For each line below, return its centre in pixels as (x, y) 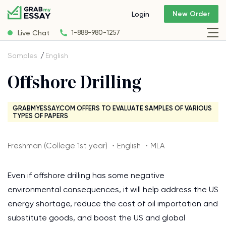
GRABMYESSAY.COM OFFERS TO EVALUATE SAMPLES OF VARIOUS (112, 108)
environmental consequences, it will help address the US (113, 189)
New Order (191, 14)
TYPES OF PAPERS (40, 116)
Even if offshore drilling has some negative (86, 175)
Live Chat (34, 33)
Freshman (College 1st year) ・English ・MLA (86, 146)
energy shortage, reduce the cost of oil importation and (113, 204)
